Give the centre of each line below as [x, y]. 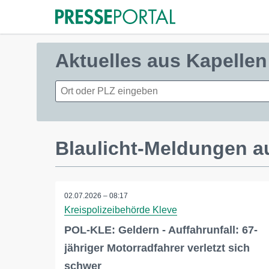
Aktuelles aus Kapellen [161, 61]
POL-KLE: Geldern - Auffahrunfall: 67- [161, 230]
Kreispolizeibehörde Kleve [121, 210]
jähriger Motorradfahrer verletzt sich [157, 248]
